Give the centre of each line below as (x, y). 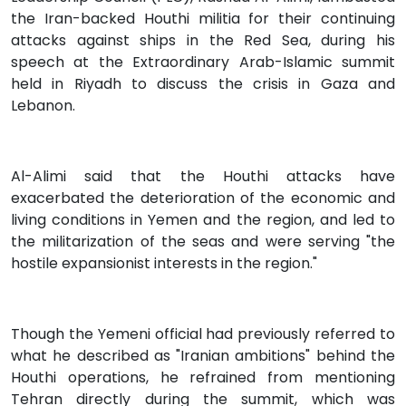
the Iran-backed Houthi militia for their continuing (203, 19)
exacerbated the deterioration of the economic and (203, 198)
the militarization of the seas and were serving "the (203, 242)
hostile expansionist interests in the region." (164, 264)
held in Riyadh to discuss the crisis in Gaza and (203, 84)
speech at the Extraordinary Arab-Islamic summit (203, 63)
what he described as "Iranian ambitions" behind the (203, 356)
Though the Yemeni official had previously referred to (203, 334)
